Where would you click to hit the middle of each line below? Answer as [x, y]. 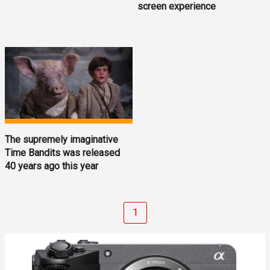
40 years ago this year [52, 166]
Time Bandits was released [62, 153]
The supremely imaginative [61, 140]
